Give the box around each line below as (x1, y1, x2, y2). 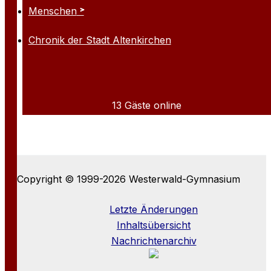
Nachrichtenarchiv (111, 235, 197, 247)
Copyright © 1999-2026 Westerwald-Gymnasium (17, 173, 240, 185)
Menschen (28, 4, 77, 17)
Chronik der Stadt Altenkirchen (28, 33, 171, 46)
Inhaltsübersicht (117, 219, 191, 231)
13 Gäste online (112, 99, 182, 111)
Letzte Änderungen (109, 203, 198, 215)
